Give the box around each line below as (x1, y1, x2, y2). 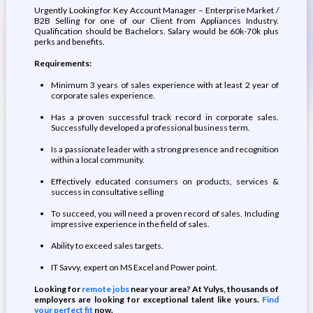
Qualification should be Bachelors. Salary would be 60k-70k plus (34, 26, 279, 36)
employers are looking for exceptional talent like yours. (34, 294, 263, 305)
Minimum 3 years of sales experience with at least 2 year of (50, 80, 279, 90)
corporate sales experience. (50, 90, 155, 101)
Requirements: (34, 58, 92, 68)
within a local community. (50, 154, 145, 165)
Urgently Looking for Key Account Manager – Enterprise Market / (34, 5, 279, 15)
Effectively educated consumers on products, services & (50, 176, 279, 187)
